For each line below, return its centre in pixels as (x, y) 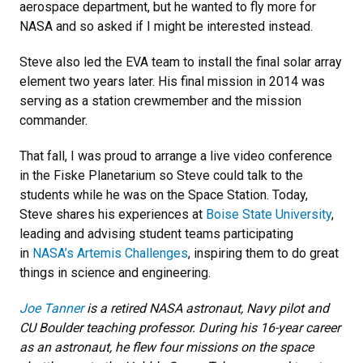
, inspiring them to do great (263, 253)
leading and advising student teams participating (156, 233)
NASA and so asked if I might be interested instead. (168, 26)
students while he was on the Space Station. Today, (164, 194)
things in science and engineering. (117, 272)
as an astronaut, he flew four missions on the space (167, 347)
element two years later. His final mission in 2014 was (172, 81)
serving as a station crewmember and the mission (160, 100)
